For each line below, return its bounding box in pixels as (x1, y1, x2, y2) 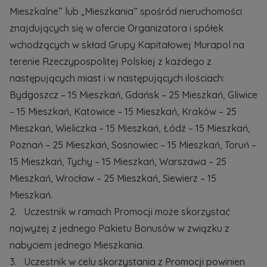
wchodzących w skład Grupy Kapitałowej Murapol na (10, 39, 244, 51)
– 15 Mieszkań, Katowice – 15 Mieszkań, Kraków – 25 (10, 105, 237, 117)
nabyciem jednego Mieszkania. (10, 239, 144, 251)
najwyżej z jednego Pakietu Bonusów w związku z (10, 222, 229, 234)
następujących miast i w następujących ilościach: (10, 72, 225, 84)
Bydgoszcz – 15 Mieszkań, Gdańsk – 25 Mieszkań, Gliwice (10, 89, 257, 101)
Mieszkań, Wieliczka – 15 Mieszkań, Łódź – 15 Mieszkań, (10, 122, 250, 134)
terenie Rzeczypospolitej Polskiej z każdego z (10, 55, 212, 67)
